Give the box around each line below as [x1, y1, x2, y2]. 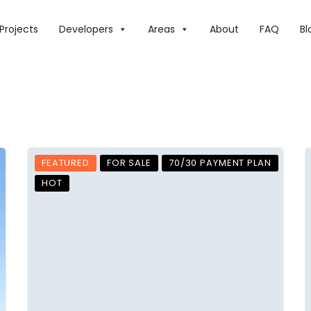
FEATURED [42, 156, 90, 169]
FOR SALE [106, 156, 151, 169]
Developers [58, 22, 113, 36]
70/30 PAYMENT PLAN [168, 156, 271, 169]
